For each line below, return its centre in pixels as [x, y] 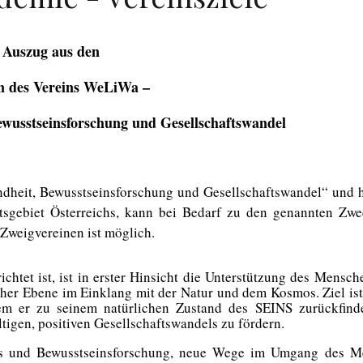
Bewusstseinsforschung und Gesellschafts [160, 191]
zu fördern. [253, 322]
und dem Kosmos [266, 292]
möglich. [130, 232]
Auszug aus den [51, 51]
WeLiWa [111, 86]
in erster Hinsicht [130, 276]
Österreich [80, 211]
